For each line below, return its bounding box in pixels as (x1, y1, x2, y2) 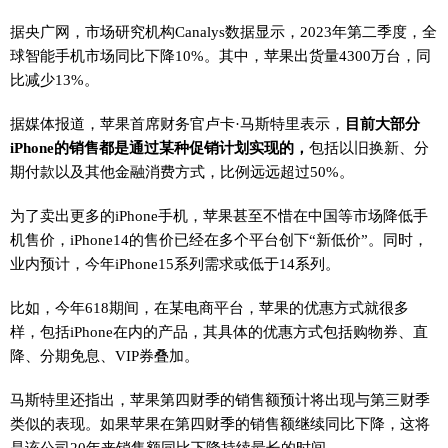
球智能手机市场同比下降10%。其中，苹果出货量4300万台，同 (10, 46, 431, 64)
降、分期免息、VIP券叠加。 (10, 346, 199, 364)
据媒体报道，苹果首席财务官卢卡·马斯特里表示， (10, 114, 345, 132)
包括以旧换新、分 (309, 138, 429, 156)
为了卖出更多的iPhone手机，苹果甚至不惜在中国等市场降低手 (10, 206, 428, 224)
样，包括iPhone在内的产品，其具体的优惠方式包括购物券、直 (10, 322, 428, 340)
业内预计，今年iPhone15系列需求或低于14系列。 (10, 254, 340, 272)
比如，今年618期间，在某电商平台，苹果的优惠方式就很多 (10, 298, 409, 316)
